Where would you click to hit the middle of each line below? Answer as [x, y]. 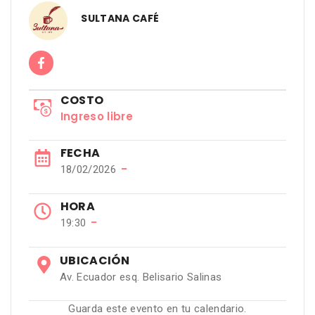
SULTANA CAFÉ [120, 18]
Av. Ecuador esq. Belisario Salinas [141, 277]
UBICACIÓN [94, 260]
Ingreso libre [96, 116]
